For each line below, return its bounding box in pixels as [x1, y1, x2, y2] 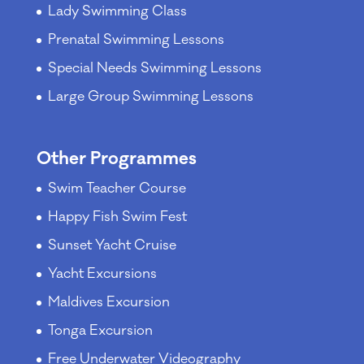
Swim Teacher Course [47, 180, 186, 198]
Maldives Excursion [47, 293, 170, 312]
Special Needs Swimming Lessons [47, 58, 262, 77]
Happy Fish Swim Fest [47, 208, 187, 227]
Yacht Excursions [47, 265, 157, 284]
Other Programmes [36, 147, 197, 171]
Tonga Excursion [47, 322, 153, 340]
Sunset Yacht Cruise [47, 236, 176, 255]
